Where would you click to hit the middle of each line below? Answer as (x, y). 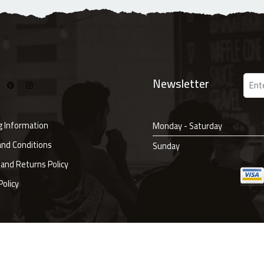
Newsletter (181, 84)
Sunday (166, 146)
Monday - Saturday (187, 126)
